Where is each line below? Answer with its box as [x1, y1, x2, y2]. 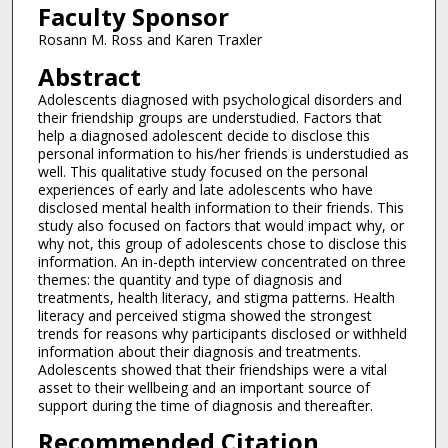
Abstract [37, 59, 141, 93]
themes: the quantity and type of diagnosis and [37, 269, 342, 289]
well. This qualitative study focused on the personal [37, 161, 368, 181]
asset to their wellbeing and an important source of [37, 377, 370, 397]
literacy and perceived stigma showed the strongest [37, 305, 372, 325]
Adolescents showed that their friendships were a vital [37, 359, 387, 379]
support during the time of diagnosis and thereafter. [37, 395, 373, 415]
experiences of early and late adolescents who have [37, 179, 373, 199]
